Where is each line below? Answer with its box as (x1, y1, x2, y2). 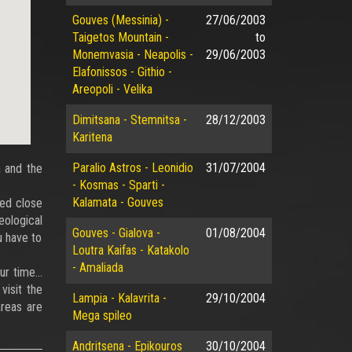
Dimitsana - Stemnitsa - (71, 112, 187, 127)
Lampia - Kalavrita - (71, 291, 167, 306)
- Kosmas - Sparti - (71, 178, 165, 192)
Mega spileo (71, 308, 132, 323)
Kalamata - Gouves (71, 195, 163, 210)
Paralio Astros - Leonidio (71, 160, 193, 175)
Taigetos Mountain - (71, 30, 169, 45)
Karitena (71, 130, 112, 145)
